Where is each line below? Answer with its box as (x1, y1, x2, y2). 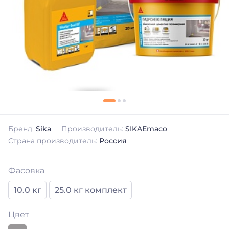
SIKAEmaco (125, 124, 167, 134)
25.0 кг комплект (54, 185, 127, 195)
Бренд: (8, 124, 36, 134)
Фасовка (8, 166, 44, 176)
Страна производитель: (8, 136, 99, 146)
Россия (99, 136, 127, 146)
